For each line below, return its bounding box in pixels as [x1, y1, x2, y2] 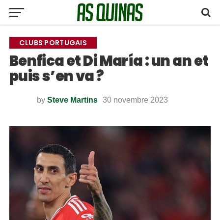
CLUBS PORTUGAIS [19, 38, 87, 48]
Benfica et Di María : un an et [9, 51, 209, 71]
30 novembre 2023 [102, 96, 168, 104]
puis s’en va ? [9, 66, 104, 86]
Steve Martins [47, 96, 98, 104]
